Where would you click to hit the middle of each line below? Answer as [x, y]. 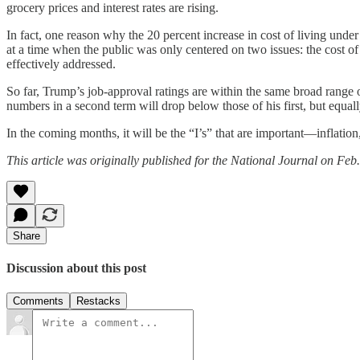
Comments [38, 301]
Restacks [98, 301]
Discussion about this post [76, 268]
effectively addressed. [61, 63]
